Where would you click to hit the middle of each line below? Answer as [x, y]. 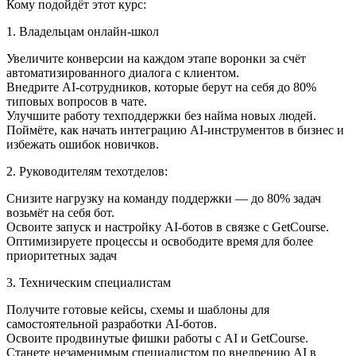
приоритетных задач [62, 256]
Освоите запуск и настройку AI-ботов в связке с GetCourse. [168, 227]
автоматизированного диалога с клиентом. [123, 73]
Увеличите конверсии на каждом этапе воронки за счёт [156, 59]
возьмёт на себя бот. [60, 213]
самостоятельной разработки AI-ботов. [112, 324]
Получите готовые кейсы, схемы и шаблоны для [138, 310]
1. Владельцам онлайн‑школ [83, 32]
